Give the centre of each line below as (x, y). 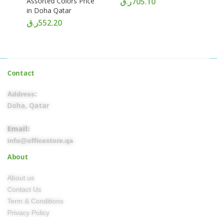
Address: (22, 94)
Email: (18, 129)
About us (21, 178)
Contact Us (24, 189)
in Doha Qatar (49, 10)
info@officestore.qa (40, 140)
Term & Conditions (35, 201)
